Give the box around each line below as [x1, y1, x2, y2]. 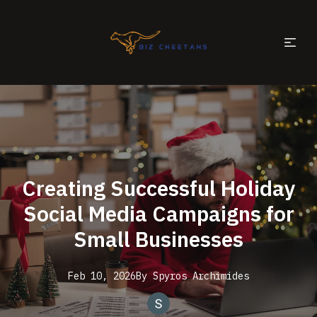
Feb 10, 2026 [68, 270, 136, 282]
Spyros [153, 270, 187, 282]
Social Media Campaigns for [23, 200, 294, 227]
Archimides [192, 270, 249, 282]
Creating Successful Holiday [21, 174, 296, 202]
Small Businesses [74, 225, 243, 253]
